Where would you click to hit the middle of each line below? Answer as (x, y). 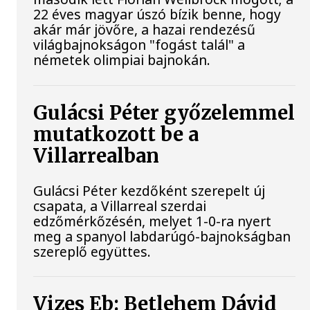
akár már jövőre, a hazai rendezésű (145, 30)
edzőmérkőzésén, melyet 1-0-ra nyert (153, 221)
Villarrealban (97, 156)
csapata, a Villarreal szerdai (120, 206)
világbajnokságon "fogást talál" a (139, 45)
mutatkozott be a (116, 134)
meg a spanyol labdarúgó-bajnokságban (162, 236)
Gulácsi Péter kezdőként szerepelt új (149, 190)
